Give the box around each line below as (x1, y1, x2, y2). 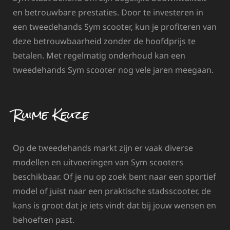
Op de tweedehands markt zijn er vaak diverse (13, 142, 193, 154)
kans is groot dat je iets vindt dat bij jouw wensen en (13, 200, 216, 212)
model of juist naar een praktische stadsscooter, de (13, 185, 211, 197)
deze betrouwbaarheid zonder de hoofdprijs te (13, 35, 196, 47)
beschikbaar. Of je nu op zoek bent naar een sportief (13, 171, 216, 183)
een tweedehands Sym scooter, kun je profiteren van (13, 21, 217, 33)
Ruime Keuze (13, 102, 89, 128)
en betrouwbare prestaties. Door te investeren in (13, 7, 203, 18)
